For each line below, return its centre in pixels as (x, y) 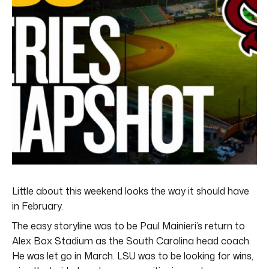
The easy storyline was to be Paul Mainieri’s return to (128, 225)
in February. (38, 206)
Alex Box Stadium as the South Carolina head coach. (131, 240)
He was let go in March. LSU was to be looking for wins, (133, 255)
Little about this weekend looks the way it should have (131, 191)
